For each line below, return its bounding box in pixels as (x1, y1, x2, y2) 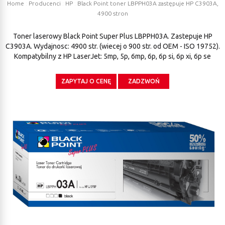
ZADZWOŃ (128, 78, 160, 84)
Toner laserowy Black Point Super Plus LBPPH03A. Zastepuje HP (13, 32, 212, 40)
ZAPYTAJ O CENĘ (61, 78, 111, 84)
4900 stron (97, 10, 128, 17)
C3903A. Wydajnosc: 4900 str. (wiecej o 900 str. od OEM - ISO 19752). (5, 42, 220, 50)
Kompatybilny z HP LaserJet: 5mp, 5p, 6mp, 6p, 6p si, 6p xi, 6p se (14, 52, 211, 60)
